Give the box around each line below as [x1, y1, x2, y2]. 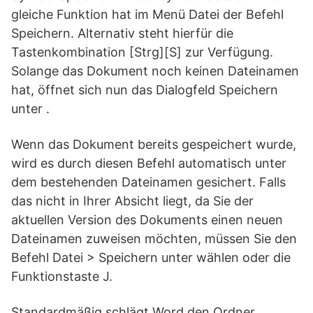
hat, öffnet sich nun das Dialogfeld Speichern [11, 82, 278, 97]
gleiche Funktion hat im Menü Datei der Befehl [11, 7, 284, 22]
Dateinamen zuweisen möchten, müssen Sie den [11, 231, 297, 246]
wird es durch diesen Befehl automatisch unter [11, 156, 286, 170]
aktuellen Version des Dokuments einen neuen [11, 212, 283, 227]
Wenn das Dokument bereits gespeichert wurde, [11, 137, 296, 152]
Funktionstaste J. [11, 269, 112, 284]
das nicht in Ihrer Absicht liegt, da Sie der [11, 194, 254, 208]
